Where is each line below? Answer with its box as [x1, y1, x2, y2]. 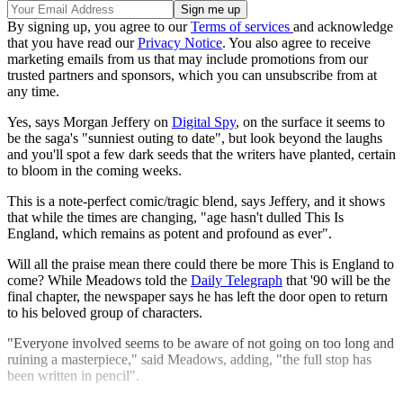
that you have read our [7, 35, 138, 51]
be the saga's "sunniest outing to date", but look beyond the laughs [7, 130, 382, 147]
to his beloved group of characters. [7, 305, 202, 321]
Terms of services [191, 19, 293, 35]
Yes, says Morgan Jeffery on [7, 114, 172, 130]
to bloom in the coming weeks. [7, 163, 182, 179]
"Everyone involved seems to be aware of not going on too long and [7, 336, 394, 352]
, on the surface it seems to [236, 114, 385, 130]
